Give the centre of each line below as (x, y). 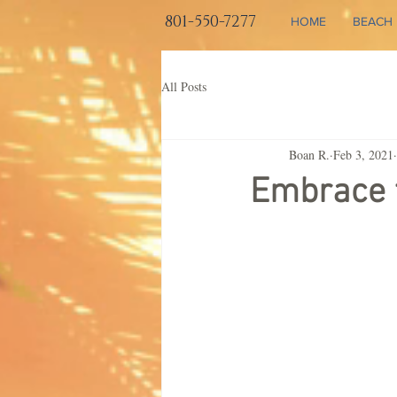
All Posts (184, 86)
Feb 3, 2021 (363, 154)
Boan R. (309, 154)
